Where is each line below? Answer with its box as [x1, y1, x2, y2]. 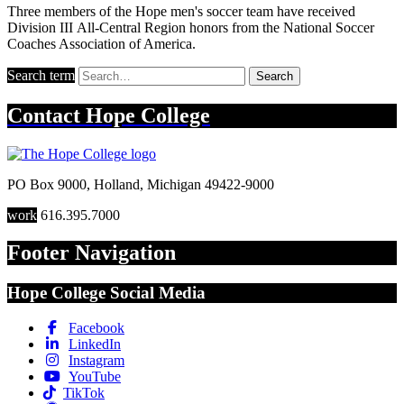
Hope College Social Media [7, 283, 206, 303]
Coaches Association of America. [7, 35, 196, 51]
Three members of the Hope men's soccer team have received [7, 3, 355, 19]
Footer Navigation [7, 241, 176, 265]
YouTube [69, 369, 121, 385]
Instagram [69, 353, 124, 369]
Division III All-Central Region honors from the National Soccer [7, 19, 374, 35]
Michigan [147, 176, 201, 192]
